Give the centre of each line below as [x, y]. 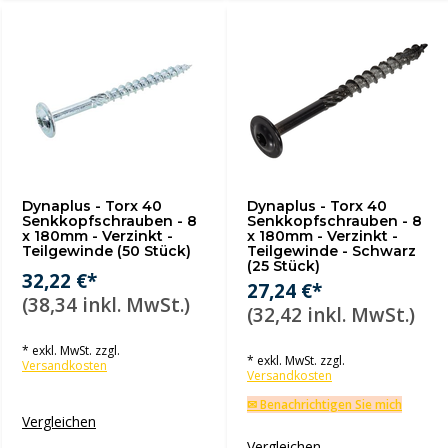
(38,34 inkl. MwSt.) [106, 305]
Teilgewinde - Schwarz [331, 251]
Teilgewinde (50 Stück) [106, 251]
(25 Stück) [283, 266]
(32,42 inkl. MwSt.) [331, 315]
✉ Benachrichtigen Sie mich [324, 404]
